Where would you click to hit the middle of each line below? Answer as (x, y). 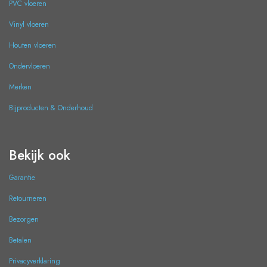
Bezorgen (24, 220)
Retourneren (28, 199)
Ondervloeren (30, 66)
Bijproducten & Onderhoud (51, 108)
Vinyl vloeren (29, 25)
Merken (20, 87)
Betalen (20, 240)
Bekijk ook (40, 155)
